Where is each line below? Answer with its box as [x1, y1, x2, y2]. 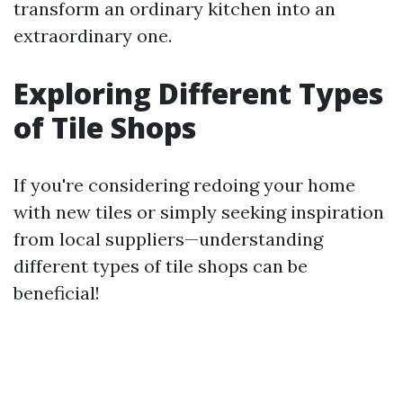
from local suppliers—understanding [13, 228, 323, 250]
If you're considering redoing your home [13, 174, 355, 196]
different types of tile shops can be [13, 255, 308, 277]
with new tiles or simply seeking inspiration [13, 201, 384, 223]
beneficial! [13, 282, 100, 304]
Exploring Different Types [13, 74, 383, 112]
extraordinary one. [13, 24, 172, 47]
